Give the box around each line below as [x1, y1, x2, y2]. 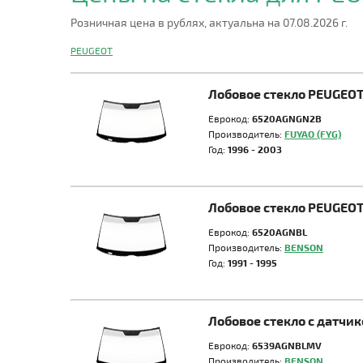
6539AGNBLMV [252, 340, 322, 351]
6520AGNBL [252, 226, 307, 237]
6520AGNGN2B [252, 113, 322, 124]
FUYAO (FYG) [284, 128, 341, 139]
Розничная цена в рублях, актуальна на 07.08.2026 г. [70, 15, 348, 29]
